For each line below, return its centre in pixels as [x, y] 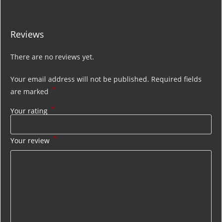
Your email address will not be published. [80, 79]
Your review [31, 140]
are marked [30, 91]
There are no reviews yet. [52, 56]
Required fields [176, 79]
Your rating [30, 111]
